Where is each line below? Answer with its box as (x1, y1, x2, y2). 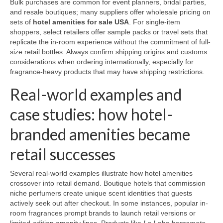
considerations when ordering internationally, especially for (10, 58, 194, 66)
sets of (10, 18, 33, 26)
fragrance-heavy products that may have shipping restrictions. (10, 68, 205, 76)
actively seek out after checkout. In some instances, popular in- (10, 199, 208, 208)
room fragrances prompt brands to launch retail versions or (10, 209, 196, 218)
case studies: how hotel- (10, 105, 173, 124)
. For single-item (129, 18, 180, 26)
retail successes (10, 144, 115, 164)
